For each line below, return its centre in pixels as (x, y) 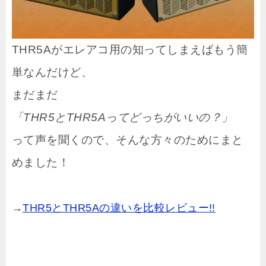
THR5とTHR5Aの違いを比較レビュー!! (119, 208)
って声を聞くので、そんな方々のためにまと (128, 140)
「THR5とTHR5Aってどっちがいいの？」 (123, 118)
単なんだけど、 (53, 72)
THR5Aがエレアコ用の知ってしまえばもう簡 (130, 50)
